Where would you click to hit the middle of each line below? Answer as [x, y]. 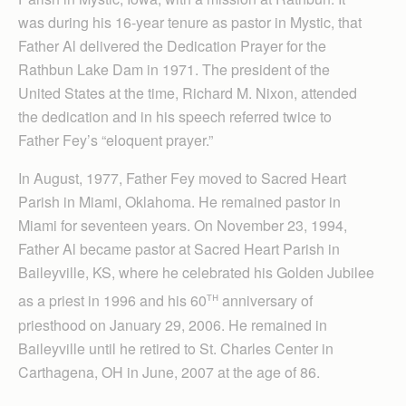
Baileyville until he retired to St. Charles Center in [176, 348]
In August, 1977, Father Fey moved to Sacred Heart [182, 179]
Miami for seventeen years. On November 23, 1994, [183, 226]
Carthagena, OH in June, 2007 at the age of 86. [169, 372]
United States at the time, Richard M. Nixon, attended [188, 93]
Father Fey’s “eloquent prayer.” [116, 140]
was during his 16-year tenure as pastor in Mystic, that [190, 23]
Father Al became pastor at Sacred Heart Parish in [179, 249]
